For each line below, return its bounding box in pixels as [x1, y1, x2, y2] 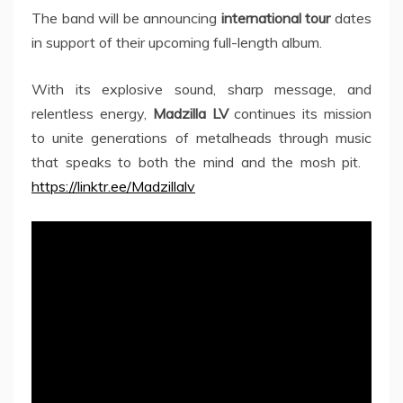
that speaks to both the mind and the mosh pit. [31, 153, 372, 172]
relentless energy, [31, 104, 153, 123]
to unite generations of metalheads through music [31, 129, 372, 148]
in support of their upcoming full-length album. [31, 33, 322, 52]
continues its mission [228, 104, 372, 123]
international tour [220, 9, 331, 28]
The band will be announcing [31, 9, 221, 28]
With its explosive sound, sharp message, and [31, 80, 372, 99]
